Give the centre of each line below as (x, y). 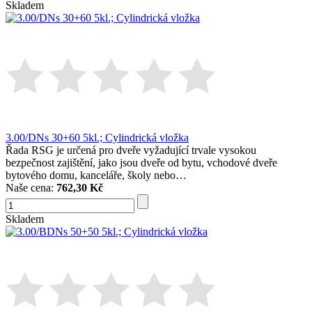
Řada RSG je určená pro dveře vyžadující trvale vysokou (131, 150)
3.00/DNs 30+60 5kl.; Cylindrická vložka (97, 138)
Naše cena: (31, 188)
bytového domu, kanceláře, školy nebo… (96, 175)
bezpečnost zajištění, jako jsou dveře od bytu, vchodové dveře (141, 163)
